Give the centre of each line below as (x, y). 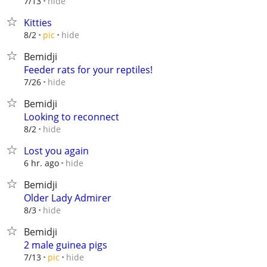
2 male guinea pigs (66, 245)
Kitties (38, 23)
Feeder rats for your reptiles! (88, 70)
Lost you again (56, 151)
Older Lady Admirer (68, 198)
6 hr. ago (41, 163)
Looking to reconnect (72, 117)
